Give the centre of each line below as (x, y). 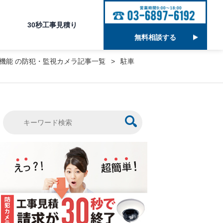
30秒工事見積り (53, 25)
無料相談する (155, 37)
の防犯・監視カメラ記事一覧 (60, 61)
